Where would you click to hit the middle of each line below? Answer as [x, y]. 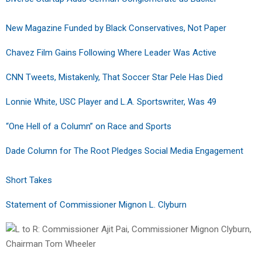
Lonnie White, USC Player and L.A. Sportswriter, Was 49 [111, 101]
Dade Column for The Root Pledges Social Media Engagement [125, 151]
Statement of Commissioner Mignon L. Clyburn [96, 204]
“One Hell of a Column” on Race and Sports [89, 126]
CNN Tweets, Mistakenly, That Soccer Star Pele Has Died [114, 77]
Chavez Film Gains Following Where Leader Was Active [111, 52]
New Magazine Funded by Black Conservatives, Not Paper [116, 28]
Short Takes [29, 180]
